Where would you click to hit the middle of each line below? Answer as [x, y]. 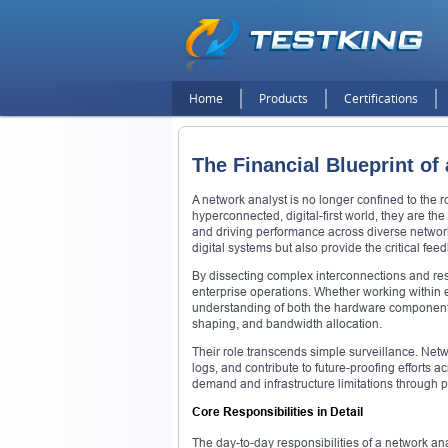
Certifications [381, 98]
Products [283, 98]
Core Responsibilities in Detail [277, 411]
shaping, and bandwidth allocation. [287, 323]
